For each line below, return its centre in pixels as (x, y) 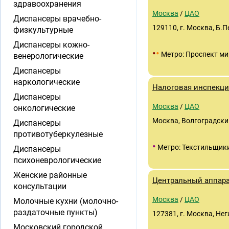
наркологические (47, 82)
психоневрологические (57, 160)
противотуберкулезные (58, 134)
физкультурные (43, 30)
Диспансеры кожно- (51, 45)
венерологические (48, 56)
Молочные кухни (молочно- (66, 201)
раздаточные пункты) (55, 212)
